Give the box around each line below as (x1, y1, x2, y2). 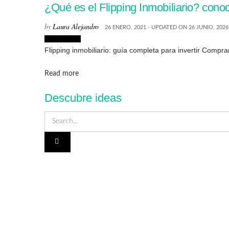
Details (78, 70, 100, 77)
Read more (44, 70, 79, 77)
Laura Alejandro (53, 21, 99, 31)
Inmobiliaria (44, 35, 81, 42)
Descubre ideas (44, 91, 122, 104)
